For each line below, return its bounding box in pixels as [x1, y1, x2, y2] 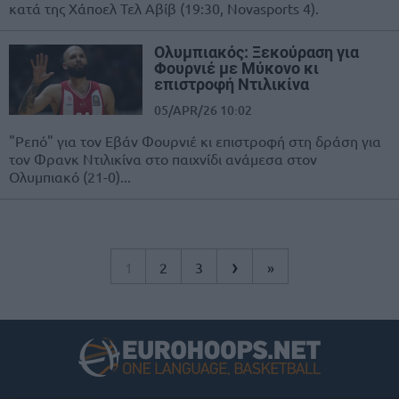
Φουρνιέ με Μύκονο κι [154, 59, 319, 78]
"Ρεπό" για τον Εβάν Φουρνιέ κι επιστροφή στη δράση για [9, 132, 381, 151]
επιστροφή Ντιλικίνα [154, 75, 309, 94]
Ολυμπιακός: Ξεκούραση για [154, 43, 359, 62]
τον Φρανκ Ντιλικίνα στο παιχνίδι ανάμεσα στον [9, 150, 317, 168]
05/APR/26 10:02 [154, 102, 252, 119]
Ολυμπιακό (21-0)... [9, 167, 131, 186]
